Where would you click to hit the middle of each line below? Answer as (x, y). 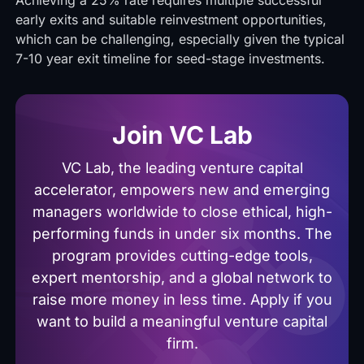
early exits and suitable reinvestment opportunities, (171, 19)
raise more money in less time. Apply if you (182, 299)
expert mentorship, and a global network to (182, 277)
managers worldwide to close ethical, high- (182, 212)
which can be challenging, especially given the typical (180, 39)
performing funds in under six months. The (182, 234)
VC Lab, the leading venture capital (182, 168)
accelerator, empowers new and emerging (182, 190)
